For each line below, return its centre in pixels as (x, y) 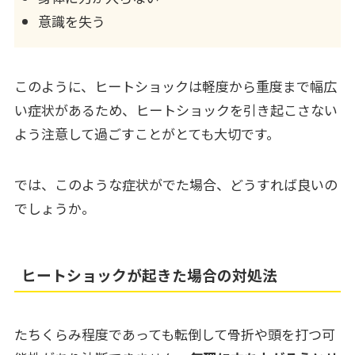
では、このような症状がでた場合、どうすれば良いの (176, 184)
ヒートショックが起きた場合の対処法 (150, 275)
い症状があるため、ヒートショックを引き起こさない (176, 109)
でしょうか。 (54, 208)
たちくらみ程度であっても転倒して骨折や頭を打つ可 (174, 334)
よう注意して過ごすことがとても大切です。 (147, 133)
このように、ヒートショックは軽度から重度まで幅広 (175, 86)
